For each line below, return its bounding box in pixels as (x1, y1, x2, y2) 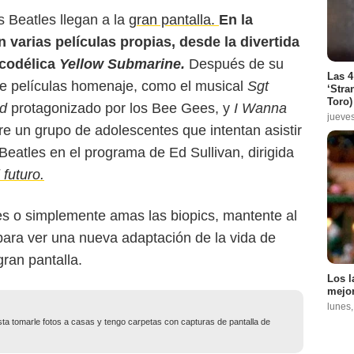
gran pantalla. (129, 12, 219, 28)
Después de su (189, 56, 284, 73)
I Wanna (234, 100, 287, 117)
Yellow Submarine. (59, 56, 185, 73)
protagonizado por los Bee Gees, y (7, 100, 234, 117)
